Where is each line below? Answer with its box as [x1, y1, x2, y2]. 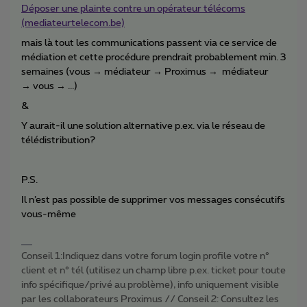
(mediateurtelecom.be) [21, 19, 125, 29]
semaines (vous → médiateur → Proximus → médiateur [21, 67, 269, 77]
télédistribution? [21, 136, 95, 146]
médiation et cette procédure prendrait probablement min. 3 [21, 53, 286, 63]
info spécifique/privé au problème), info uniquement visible [21, 280, 279, 291]
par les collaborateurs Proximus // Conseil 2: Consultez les [21, 295, 279, 305]
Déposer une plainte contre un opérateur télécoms [21, 4, 245, 14]
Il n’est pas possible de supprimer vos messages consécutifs [21, 195, 285, 206]
